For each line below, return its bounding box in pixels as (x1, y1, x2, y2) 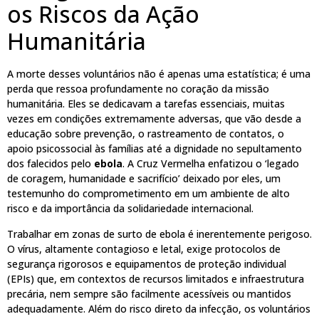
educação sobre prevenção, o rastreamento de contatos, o (7, 127, 284, 141)
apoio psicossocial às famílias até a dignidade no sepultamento (7, 142, 302, 156)
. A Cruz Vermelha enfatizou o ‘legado (122, 157, 299, 171)
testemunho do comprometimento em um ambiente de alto (7, 187, 290, 201)
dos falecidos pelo (7, 157, 94, 171)
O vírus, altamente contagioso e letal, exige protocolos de (7, 241, 281, 256)
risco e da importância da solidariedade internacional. (7, 202, 253, 216)
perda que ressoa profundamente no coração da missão (7, 82, 269, 96)
